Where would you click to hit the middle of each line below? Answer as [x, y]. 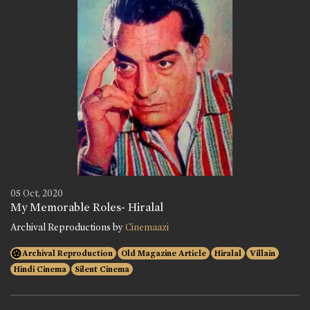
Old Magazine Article [164, 253]
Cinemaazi [147, 227]
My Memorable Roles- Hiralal [87, 207]
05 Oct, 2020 [37, 193]
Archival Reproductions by [68, 227]
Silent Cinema [102, 269]
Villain [263, 253]
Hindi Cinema [40, 269]
